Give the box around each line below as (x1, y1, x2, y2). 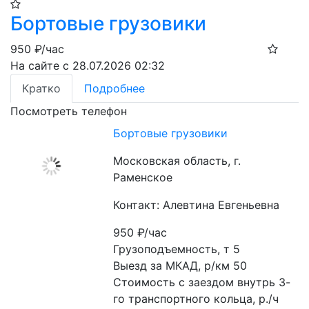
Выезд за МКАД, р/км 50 (113, 259, 248, 272)
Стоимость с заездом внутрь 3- (113, 275, 291, 289)
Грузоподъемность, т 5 (113, 242, 241, 256)
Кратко (22, 81, 61, 95)
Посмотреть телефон (10, 104, 127, 118)
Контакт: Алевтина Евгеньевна (113, 198, 280, 212)
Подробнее (84, 81, 145, 95)
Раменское (113, 170, 173, 184)
